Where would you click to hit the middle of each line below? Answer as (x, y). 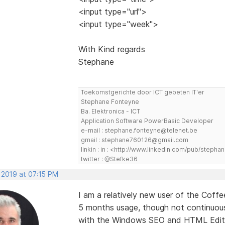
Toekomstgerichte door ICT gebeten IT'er (142, 92)
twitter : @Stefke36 (109, 159)
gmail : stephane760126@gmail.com (134, 140)
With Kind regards (111, 49)
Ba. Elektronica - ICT (110, 111)
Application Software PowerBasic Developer (147, 121)
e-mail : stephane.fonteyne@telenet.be (139, 130)
